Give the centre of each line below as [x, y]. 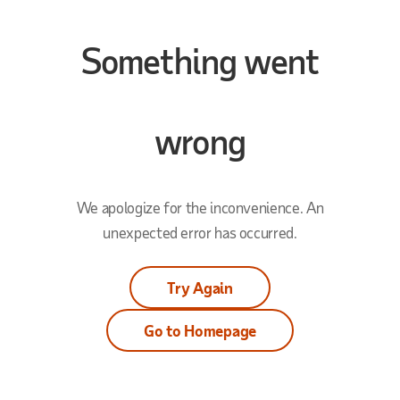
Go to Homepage [200, 331]
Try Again [200, 288]
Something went [200, 60]
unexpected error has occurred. [200, 233]
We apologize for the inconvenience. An [200, 208]
